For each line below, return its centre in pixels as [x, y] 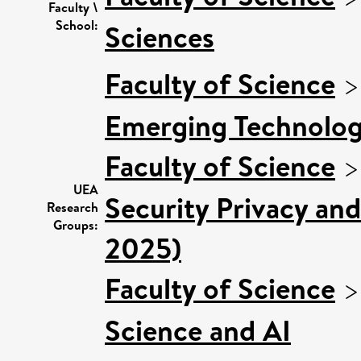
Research [73, 207]
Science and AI [198, 330]
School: [77, 25]
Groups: [76, 224]
